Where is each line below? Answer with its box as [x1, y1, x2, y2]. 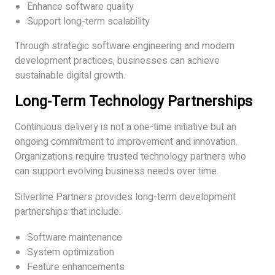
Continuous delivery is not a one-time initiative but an [15, 119, 236, 134]
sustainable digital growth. [15, 68, 125, 83]
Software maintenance [27, 230, 122, 245]
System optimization [27, 244, 114, 260]
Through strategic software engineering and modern [15, 38, 234, 53]
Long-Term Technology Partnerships [15, 91, 252, 112]
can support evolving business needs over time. [15, 163, 219, 179]
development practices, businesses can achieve [15, 53, 220, 68]
